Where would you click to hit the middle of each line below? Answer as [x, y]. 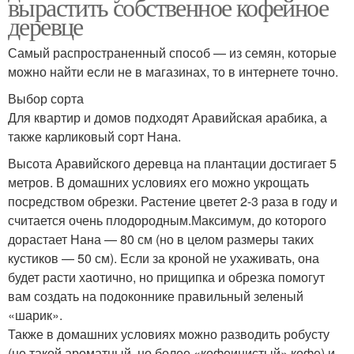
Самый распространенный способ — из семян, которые [172, 52]
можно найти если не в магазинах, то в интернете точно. [173, 71]
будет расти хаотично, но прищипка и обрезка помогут [166, 277]
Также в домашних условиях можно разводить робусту [169, 333]
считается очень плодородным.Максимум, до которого [167, 220]
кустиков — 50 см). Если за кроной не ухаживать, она [164, 258]
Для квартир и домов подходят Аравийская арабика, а [168, 117]
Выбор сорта [46, 98]
